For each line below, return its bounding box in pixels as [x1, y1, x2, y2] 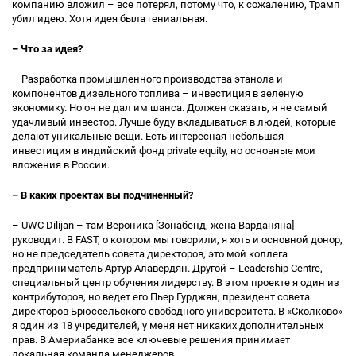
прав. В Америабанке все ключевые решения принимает [12, 334, 290, 346]
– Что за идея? [12, 43, 83, 55]
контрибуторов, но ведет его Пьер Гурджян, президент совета [12, 291, 310, 303]
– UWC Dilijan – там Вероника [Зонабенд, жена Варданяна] [12, 219, 294, 231]
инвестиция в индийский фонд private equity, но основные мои [12, 145, 315, 157]
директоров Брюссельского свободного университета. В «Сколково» [12, 305, 342, 317]
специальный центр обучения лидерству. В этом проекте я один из [12, 277, 339, 288]
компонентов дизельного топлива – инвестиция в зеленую [12, 87, 304, 99]
